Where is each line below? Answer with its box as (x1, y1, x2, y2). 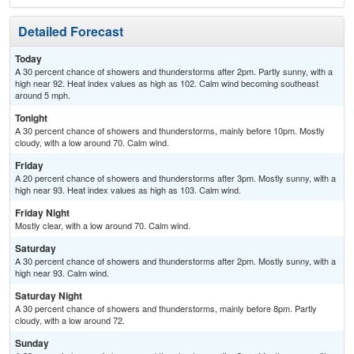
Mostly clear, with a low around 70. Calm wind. (15, 219, 190, 232)
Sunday (15, 336, 49, 351)
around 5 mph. (15, 88, 70, 102)
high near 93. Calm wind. (15, 266, 109, 280)
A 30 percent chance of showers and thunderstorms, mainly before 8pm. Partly (15, 302, 317, 315)
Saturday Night (15, 288, 82, 303)
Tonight (15, 111, 47, 126)
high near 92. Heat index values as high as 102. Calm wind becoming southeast (15, 77, 318, 90)
